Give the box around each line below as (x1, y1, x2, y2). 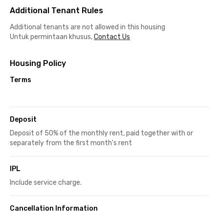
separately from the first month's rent (10, 138, 132, 147)
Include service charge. (10, 178, 82, 187)
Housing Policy (10, 58, 66, 68)
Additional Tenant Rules (10, 5, 103, 15)
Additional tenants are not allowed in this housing (10, 22, 165, 31)
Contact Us (94, 32, 130, 41)
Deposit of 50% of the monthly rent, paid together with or (10, 129, 193, 137)
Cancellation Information (10, 204, 98, 213)
